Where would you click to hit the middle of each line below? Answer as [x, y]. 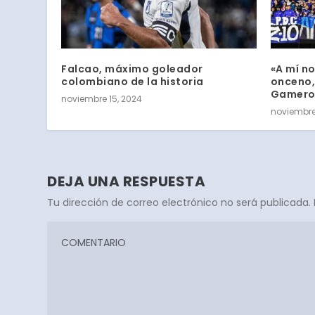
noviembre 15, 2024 [102, 98]
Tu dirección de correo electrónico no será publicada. [179, 202]
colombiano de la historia [133, 81]
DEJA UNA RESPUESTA [127, 181]
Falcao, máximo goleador [132, 69]
